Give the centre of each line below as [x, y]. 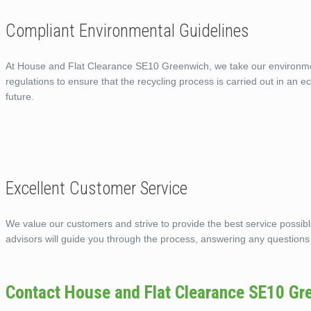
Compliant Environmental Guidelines [127, 31]
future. [20, 96]
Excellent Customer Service [96, 188]
